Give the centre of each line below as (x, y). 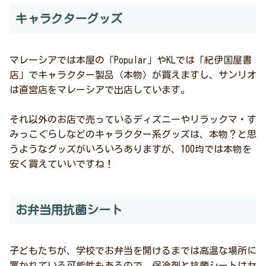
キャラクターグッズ (69, 19)
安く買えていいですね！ (62, 164)
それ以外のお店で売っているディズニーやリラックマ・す (133, 119)
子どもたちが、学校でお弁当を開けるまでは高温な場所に (133, 250)
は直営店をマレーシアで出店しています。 (100, 89)
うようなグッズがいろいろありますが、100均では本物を (131, 149)
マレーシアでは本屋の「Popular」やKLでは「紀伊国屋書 (131, 60)
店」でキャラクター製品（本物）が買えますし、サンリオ (133, 75)
